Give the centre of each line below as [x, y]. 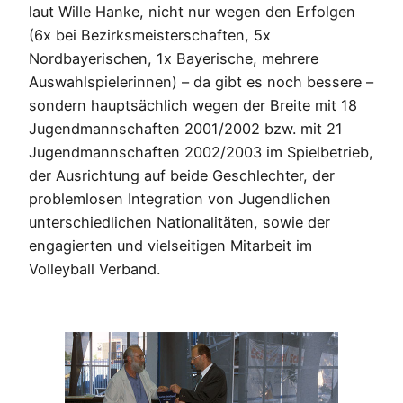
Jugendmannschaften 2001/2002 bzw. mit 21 [186, 129]
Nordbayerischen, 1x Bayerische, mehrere [174, 59]
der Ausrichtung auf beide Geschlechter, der [182, 176]
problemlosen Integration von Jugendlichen [180, 199]
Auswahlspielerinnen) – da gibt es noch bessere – [201, 82]
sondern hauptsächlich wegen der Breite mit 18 [193, 106]
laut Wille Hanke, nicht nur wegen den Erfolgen [192, 12]
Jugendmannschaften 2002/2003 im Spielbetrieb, [201, 152]
